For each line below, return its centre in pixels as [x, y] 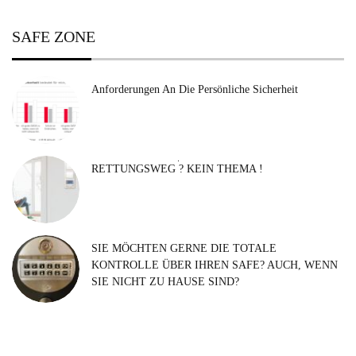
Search [194, 168]
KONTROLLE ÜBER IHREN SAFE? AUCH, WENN [215, 265]
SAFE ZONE [54, 37]
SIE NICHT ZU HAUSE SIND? [165, 282]
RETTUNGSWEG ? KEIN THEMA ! [177, 169]
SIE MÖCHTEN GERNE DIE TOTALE [184, 249]
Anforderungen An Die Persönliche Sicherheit [195, 90]
